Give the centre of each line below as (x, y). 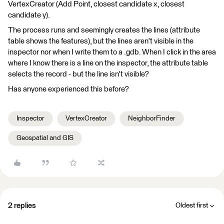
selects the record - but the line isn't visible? (78, 74)
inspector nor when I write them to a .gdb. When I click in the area (112, 52)
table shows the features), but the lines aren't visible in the (101, 41)
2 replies (22, 206)
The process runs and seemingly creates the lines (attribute (104, 30)
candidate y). (29, 15)
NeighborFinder (152, 118)
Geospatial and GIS (45, 138)
